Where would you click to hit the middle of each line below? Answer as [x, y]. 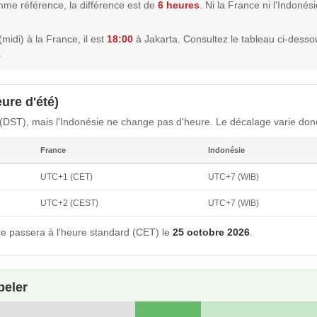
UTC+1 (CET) [67, 177]
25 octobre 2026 [211, 232]
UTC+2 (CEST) [69, 203]
